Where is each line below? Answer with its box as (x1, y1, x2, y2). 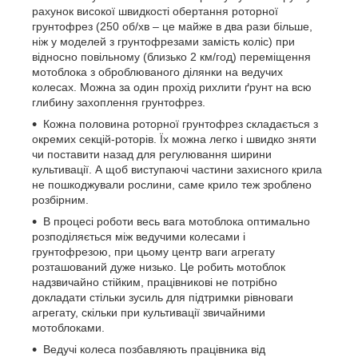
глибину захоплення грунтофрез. (32, 95, 205, 109)
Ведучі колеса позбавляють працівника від (43, 342, 265, 356)
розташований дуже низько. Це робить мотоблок (32, 260, 285, 273)
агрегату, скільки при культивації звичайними (32, 305, 265, 319)
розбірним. (32, 193, 89, 206)
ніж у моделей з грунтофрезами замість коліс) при (32, 34, 295, 48)
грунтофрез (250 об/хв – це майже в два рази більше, (32, 19, 312, 33)
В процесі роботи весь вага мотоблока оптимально (43, 214, 310, 228)
